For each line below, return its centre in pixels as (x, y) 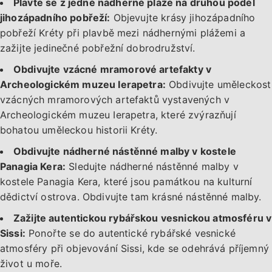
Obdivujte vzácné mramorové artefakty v (113, 70)
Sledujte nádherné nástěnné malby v (152, 167)
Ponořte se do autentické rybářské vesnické (130, 233)
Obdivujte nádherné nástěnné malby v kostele (125, 151)
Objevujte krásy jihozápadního (183, 18)
